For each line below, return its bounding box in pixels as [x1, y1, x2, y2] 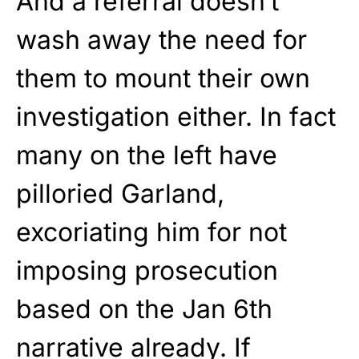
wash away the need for [16, 24, 307, 56]
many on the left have [16, 139, 277, 171]
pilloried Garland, [16, 178, 224, 210]
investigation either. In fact [16, 101, 336, 133]
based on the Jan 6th [16, 293, 272, 325]
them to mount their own [16, 63, 310, 95]
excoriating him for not [16, 216, 287, 248]
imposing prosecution [16, 255, 278, 287]
